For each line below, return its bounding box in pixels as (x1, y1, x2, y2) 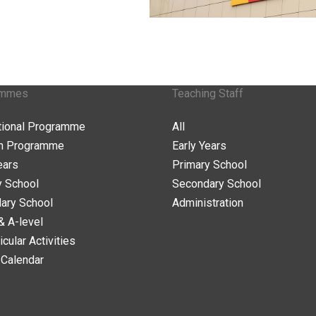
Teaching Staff (172, 87, 243, 100)
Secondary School (172, 177, 261, 190)
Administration (172, 196, 243, 209)
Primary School (172, 158, 247, 171)
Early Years (172, 139, 226, 152)
